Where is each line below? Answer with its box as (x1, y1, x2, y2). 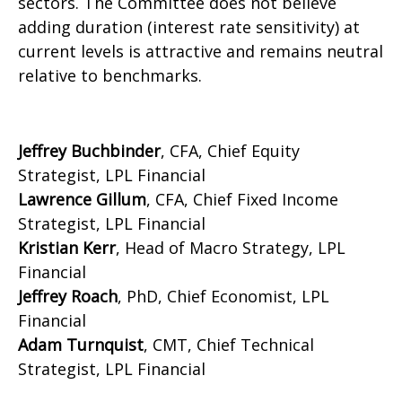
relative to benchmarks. (18, 65, 202, 87)
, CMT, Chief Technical (144, 334, 314, 356)
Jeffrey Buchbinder (18, 140, 161, 162)
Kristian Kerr (18, 237, 116, 259)
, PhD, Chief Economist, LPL (118, 285, 329, 308)
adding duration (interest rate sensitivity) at (18, 16, 360, 39)
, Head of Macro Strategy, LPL (116, 237, 345, 259)
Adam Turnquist (18, 334, 144, 356)
